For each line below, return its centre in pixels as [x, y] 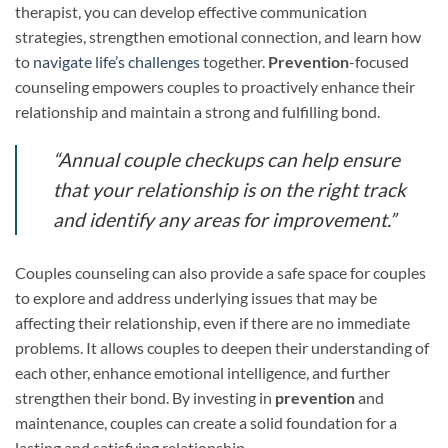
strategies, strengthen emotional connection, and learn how [218, 36]
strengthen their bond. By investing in [145, 397]
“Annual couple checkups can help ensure [226, 159]
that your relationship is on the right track [229, 189]
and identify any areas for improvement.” [224, 219]
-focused [379, 61]
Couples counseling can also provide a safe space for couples [220, 272]
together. [234, 61]
